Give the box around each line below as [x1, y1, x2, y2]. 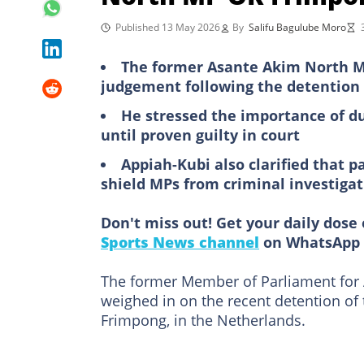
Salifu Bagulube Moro [249, 19, 346, 34]
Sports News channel [101, 232, 259, 252]
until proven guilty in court [101, 124, 300, 145]
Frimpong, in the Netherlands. [101, 310, 305, 330]
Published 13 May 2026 [115, 19, 220, 34]
